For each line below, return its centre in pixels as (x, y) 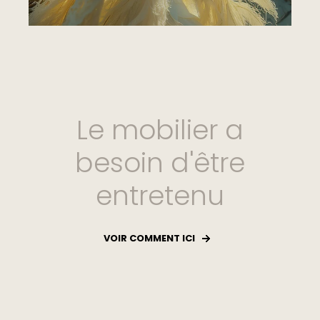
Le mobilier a (160, 130)
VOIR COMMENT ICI (149, 239)
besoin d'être (160, 162)
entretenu (160, 195)
